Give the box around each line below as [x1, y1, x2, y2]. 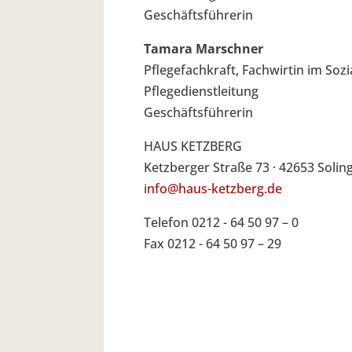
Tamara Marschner [144, 39, 263, 57]
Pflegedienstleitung [144, 82, 258, 100]
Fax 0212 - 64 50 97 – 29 [144, 234, 281, 252]
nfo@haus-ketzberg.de [147, 179, 282, 197]
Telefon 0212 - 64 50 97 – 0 [144, 213, 299, 231]
